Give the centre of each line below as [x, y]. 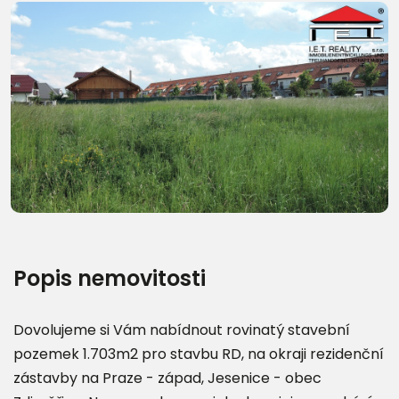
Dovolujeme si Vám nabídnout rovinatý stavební [182, 330]
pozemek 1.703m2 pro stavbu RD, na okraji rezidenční [199, 354]
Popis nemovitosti [110, 278]
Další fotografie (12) [199, 157]
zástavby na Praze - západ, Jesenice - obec [167, 378]
